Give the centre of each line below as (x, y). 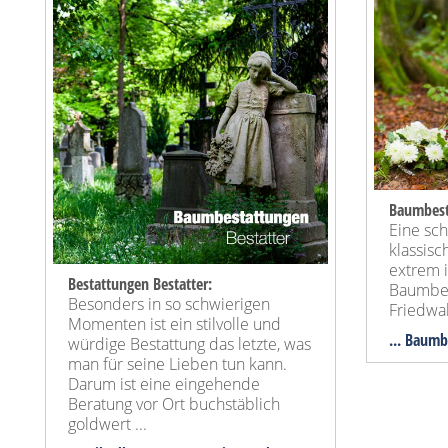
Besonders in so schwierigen (169, 303)
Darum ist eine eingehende (164, 383)
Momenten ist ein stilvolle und (174, 323)
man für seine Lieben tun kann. (177, 363)
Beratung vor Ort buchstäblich (174, 403)
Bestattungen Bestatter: (140, 283)
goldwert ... (107, 423)
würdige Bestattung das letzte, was (189, 343)
